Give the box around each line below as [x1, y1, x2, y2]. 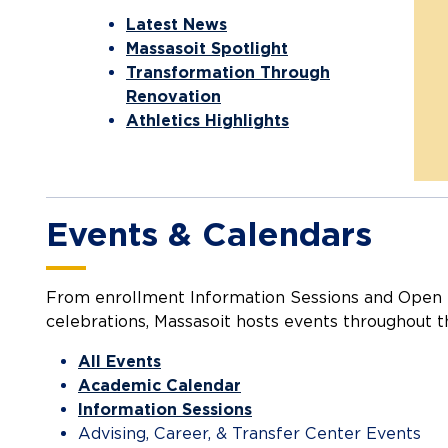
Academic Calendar [78, 376, 241, 396]
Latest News [126, 15, 227, 35]
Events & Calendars [46, 214, 372, 255]
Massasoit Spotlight [126, 39, 288, 59]
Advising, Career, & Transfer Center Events [78, 424, 421, 444]
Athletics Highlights [126, 111, 289, 131]
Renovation [126, 87, 221, 107]
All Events [78, 352, 161, 372]
